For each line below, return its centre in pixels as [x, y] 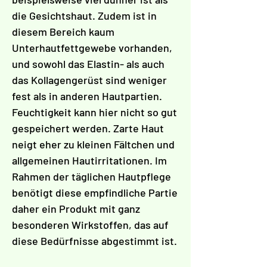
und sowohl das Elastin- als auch [88, 64]
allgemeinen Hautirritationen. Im [89, 161]
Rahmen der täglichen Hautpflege [91, 177]
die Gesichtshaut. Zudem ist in [84, 16]
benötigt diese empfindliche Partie [95, 193]
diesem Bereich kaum [63, 32]
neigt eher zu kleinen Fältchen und [93, 145]
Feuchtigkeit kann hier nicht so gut [94, 112]
